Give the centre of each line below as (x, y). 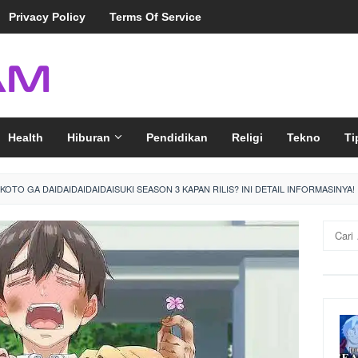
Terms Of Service (155, 17)
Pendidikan (177, 137)
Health (26, 137)
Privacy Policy (47, 17)
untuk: (337, 244)
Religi (247, 137)
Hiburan (89, 137)
